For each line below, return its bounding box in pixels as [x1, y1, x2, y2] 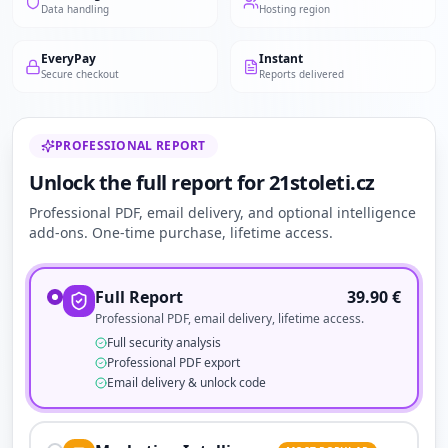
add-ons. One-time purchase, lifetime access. [29, 223, 333, 242]
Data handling [41, 2, 109, 16]
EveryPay [41, 50, 96, 67]
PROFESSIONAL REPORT [55, 137, 206, 154]
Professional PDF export [107, 354, 240, 371]
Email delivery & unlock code [107, 374, 266, 391]
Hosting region [259, 2, 330, 16]
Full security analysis [107, 334, 221, 351]
